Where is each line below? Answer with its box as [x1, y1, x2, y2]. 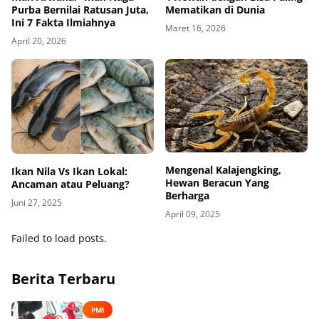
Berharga [165, 188, 209, 202]
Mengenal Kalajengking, [165, 162, 281, 177]
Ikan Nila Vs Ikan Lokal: [11, 164, 127, 179]
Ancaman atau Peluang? [11, 177, 130, 192]
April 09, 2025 [165, 207, 220, 220]
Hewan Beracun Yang [165, 175, 269, 189]
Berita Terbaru [11, 268, 115, 288]
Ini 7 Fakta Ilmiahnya [11, 15, 115, 29]
